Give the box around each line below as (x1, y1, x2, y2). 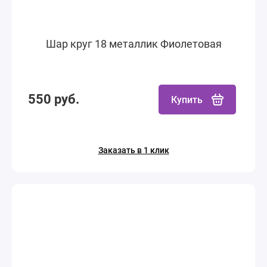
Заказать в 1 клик (98, 145, 169, 155)
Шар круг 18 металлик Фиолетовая (45, 38, 222, 50)
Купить (171, 94, 203, 105)
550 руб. (28, 92, 79, 107)
